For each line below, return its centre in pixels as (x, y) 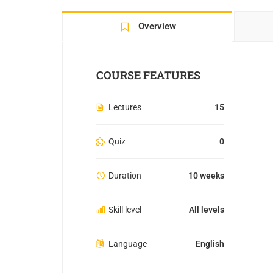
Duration (125, 176)
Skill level (125, 210)
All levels (207, 210)
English (210, 244)
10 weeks (206, 176)
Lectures (125, 108)
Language (128, 244)
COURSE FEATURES (148, 75)
